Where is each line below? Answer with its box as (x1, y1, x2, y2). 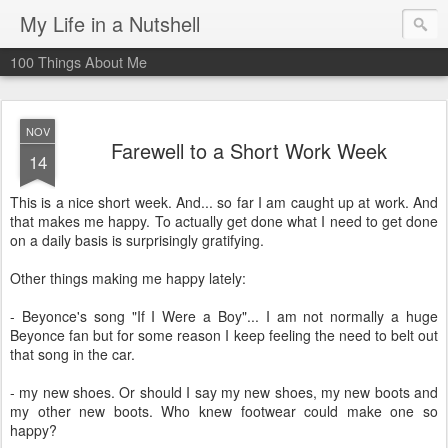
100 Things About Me (10, 51, 147, 72)
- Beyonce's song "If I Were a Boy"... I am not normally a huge (10, 306, 438, 326)
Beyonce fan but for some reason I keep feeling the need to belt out (10, 325, 438, 345)
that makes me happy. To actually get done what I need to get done (10, 211, 438, 231)
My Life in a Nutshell (20, 9, 200, 38)
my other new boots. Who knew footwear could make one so (10, 401, 438, 421)
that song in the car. (10, 344, 135, 364)
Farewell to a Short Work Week (111, 136, 387, 165)
